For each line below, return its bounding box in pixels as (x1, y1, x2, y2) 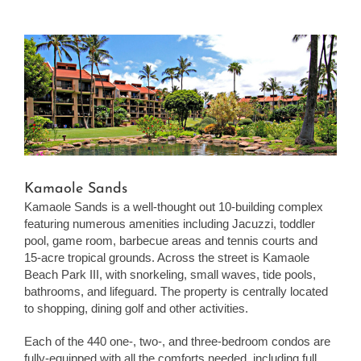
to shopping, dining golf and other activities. (24, 301, 248, 315)
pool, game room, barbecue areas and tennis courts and (24, 233, 317, 247)
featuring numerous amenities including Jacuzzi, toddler (24, 216, 315, 230)
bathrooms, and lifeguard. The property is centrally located (24, 284, 328, 298)
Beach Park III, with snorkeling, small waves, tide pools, (24, 267, 316, 281)
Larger (23, 52, 57, 66)
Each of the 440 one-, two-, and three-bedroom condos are (24, 334, 330, 348)
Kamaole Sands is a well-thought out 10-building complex (24, 199, 323, 214)
